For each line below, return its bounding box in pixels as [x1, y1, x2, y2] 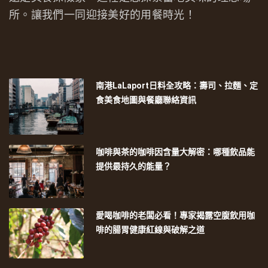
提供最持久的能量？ [96, 161, 172, 171]
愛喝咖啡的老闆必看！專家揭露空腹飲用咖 [96, 210, 255, 220]
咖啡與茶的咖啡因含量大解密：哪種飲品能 [96, 147, 255, 157]
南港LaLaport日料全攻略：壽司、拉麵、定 [96, 80, 258, 90]
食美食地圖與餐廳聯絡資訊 [96, 95, 197, 105]
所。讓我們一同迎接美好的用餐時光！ [9, 9, 196, 22]
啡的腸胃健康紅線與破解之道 [96, 224, 205, 234]
